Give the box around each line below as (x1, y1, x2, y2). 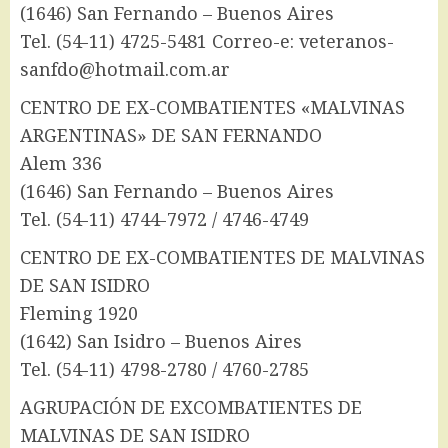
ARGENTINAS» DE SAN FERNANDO (20, 123, 322, 148)
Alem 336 (20, 151, 102, 176)
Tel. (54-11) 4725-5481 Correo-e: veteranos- (20, 29, 394, 54)
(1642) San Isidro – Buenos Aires (20, 329, 302, 354)
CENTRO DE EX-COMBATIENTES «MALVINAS (20, 95, 405, 120)
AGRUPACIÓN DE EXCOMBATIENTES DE (20, 395, 362, 420)
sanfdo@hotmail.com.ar (20, 57, 230, 82)
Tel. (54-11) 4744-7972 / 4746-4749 (20, 207, 309, 232)
